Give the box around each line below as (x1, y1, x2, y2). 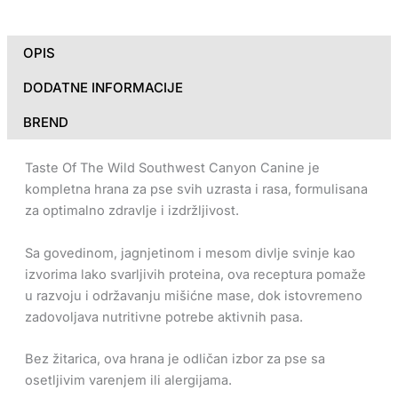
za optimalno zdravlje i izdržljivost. (24, 203, 239, 219)
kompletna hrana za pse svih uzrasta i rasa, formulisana (24, 181, 368, 198)
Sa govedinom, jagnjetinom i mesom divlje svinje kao (24, 244, 355, 261)
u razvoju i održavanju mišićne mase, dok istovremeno (24, 287, 362, 304)
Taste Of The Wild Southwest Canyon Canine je (24, 160, 320, 177)
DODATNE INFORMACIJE (22, 79, 183, 97)
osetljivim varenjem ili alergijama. (24, 371, 232, 388)
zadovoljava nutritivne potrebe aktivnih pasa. (24, 308, 303, 325)
